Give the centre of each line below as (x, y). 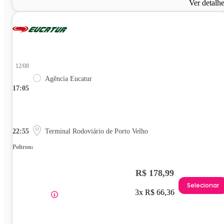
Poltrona (23, 147)
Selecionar (203, 185)
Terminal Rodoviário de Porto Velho (96, 131)
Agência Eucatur (68, 78)
